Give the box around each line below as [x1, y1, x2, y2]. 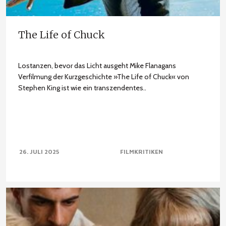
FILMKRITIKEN [120, 148, 163, 155]
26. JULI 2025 [19, 148, 59, 155]
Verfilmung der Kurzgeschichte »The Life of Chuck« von [18, 72, 189, 81]
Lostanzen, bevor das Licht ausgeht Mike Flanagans [18, 61, 176, 70]
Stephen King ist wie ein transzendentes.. [18, 83, 146, 92]
